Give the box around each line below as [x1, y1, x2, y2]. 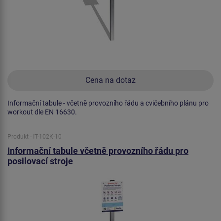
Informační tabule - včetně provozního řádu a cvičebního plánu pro [7, 99, 209, 107]
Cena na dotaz [85, 75, 136, 85]
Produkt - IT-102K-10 [7, 133, 62, 140]
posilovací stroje [7, 155, 73, 166]
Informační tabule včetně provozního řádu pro [7, 145, 188, 156]
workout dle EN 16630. [7, 108, 77, 116]
